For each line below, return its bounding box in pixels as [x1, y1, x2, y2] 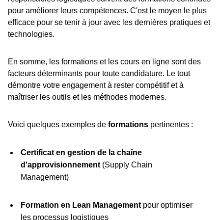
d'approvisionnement [20, 161, 100, 169]
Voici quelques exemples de [8, 120, 108, 129]
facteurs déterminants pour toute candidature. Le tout [8, 69, 190, 78]
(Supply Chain [100, 161, 152, 169]
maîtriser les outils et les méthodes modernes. [8, 93, 166, 102]
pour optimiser [140, 201, 192, 210]
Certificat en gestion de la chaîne [20, 148, 142, 157]
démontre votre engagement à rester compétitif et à [8, 81, 184, 90]
